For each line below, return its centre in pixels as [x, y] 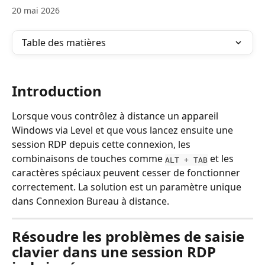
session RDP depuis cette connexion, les [102, 145]
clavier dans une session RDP [116, 252]
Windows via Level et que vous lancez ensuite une [124, 130]
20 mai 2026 [36, 10]
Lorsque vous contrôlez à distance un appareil [116, 116]
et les [222, 159]
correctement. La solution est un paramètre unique [128, 187]
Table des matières [64, 43]
